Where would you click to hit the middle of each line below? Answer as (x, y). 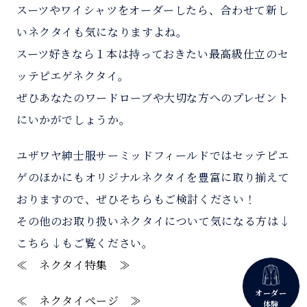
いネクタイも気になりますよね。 (102, 32)
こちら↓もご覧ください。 (85, 243)
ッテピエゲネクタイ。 (73, 75)
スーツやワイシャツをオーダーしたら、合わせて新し (152, 10)
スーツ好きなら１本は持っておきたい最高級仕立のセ (152, 53)
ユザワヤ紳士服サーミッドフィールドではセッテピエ (153, 155)
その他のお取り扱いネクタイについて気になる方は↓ (153, 221)
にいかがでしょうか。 (73, 119)
